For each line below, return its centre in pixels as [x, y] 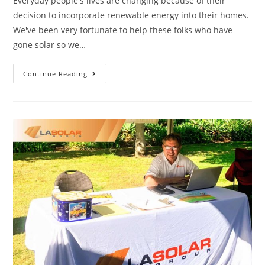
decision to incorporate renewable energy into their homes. [132, 15]
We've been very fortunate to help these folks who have [123, 30]
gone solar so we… [50, 44]
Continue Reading [56, 73]
